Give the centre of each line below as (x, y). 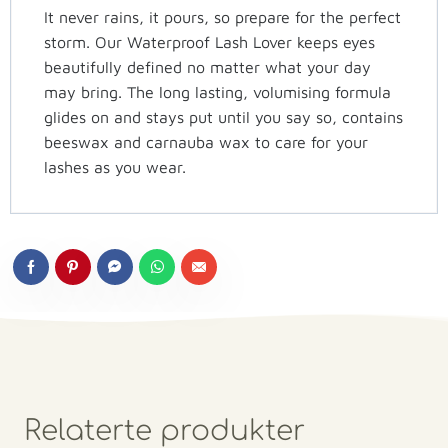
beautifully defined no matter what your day (207, 66)
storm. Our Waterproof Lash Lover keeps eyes (209, 41)
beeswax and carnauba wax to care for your (206, 141)
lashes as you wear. (115, 166)
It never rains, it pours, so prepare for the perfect (222, 16)
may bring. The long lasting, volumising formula (217, 91)
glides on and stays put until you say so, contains (223, 116)
